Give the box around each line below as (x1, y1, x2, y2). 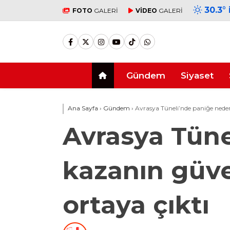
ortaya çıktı (63, 190, 209, 220)
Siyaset (181, 70, 214, 81)
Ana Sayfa (68, 104, 98, 112)
